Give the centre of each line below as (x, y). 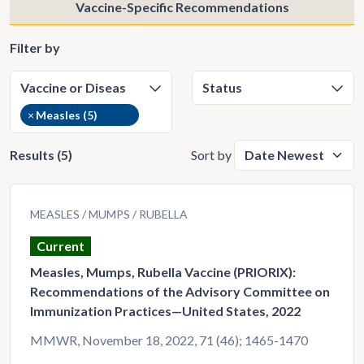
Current (61, 246)
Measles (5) (67, 115)
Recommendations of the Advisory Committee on (180, 291)
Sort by (211, 155)
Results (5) (41, 155)
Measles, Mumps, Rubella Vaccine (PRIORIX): (163, 272)
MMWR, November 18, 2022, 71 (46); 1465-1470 (169, 340)
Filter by (35, 48)
